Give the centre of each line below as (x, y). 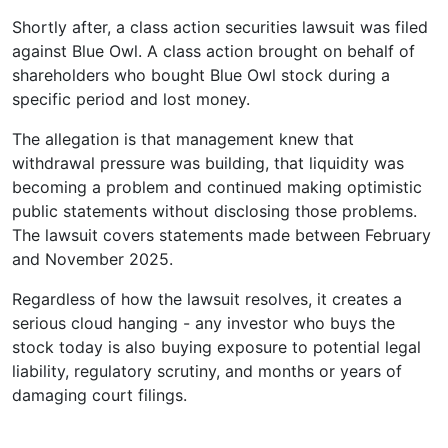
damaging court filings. (99, 394)
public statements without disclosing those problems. (214, 210)
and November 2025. (92, 258)
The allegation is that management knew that (183, 138)
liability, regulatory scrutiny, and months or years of (207, 370)
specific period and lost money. (131, 98)
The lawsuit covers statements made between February (221, 234)
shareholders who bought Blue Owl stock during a (201, 74)
